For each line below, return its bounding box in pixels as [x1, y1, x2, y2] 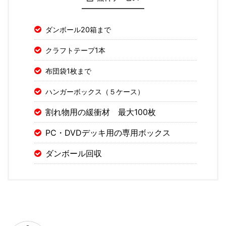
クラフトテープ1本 [45, 45, 105, 54]
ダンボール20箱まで [45, 25, 111, 34]
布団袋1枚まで [45, 66, 91, 75]
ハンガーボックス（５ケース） [45, 87, 144, 96]
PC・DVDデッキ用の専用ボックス [45, 127, 171, 138]
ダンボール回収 [45, 148, 102, 158]
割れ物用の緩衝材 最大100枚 [45, 106, 156, 117]
